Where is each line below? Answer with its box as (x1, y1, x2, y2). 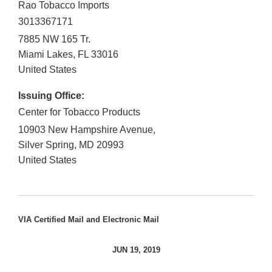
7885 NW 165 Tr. (18, 34, 90, 45)
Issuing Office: (18, 90, 84, 101)
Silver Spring (18, 140, 74, 151)
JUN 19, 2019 (112, 245, 160, 255)
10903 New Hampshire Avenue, (18, 124, 155, 135)
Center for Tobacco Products (18, 107, 140, 118)
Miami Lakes (18, 49, 73, 60)
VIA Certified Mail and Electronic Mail (18, 215, 159, 225)
